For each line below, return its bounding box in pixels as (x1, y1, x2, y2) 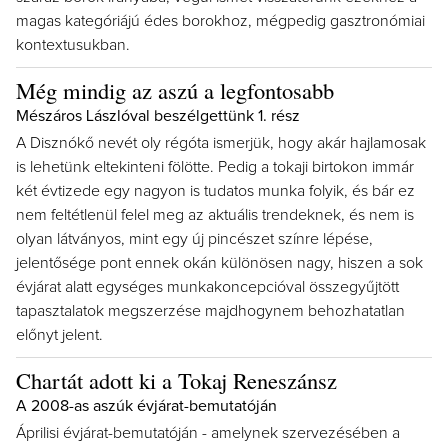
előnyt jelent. (16, 327, 103, 343)
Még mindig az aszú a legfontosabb (16, 75, 334, 105)
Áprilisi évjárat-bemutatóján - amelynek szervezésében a (16, 425, 400, 441)
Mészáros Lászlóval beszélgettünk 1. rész (16, 108, 300, 124)
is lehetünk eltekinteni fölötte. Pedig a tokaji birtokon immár (16, 159, 414, 175)
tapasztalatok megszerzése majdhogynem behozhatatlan (16, 303, 405, 319)
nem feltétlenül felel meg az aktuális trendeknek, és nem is (16, 207, 414, 223)
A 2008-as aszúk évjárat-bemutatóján (16, 398, 277, 414)
